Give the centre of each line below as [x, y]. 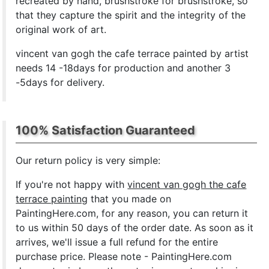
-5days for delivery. [60, 82]
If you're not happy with [72, 184]
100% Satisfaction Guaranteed [106, 130]
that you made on [130, 199]
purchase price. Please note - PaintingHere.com [124, 256]
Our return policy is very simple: [88, 160]
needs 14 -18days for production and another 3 [123, 68]
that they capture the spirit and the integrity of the [131, 15]
